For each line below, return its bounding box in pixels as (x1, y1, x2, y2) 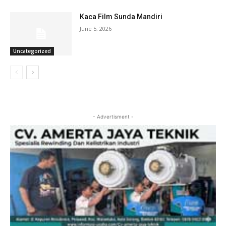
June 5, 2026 (80, 25, 112, 33)
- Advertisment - (92, 114, 134, 120)
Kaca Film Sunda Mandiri (80, 13, 163, 21)
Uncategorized (13, 47, 51, 55)
